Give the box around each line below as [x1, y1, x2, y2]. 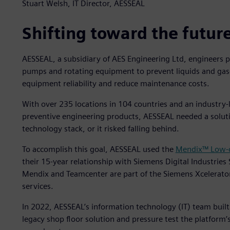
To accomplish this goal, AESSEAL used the [22, 144, 176, 155]
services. [22, 181, 53, 191]
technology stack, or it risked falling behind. [22, 124, 179, 134]
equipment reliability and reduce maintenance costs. [22, 79, 209, 89]
